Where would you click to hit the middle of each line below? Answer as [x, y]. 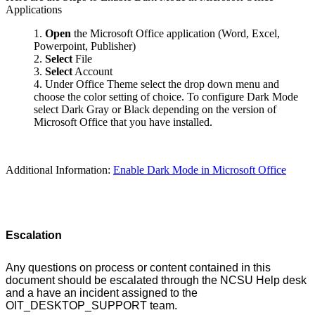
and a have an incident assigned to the [102, 292]
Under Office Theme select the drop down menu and [162, 84]
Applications [34, 9]
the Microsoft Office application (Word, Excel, [175, 33]
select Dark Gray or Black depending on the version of [155, 109]
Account [92, 71]
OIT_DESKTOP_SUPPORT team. [93, 305]
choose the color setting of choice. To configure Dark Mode [166, 96]
